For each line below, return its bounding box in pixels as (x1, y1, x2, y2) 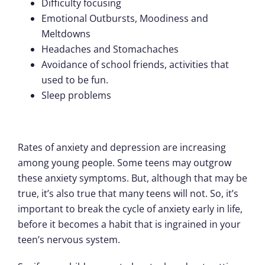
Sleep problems (41, 88, 111, 102)
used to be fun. (41, 73, 108, 86)
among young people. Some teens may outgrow (18, 156, 231, 169)
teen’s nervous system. (18, 232, 120, 246)
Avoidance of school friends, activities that (41, 57, 229, 71)
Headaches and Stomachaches (41, 42, 179, 56)
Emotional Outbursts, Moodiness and (41, 11, 208, 25)
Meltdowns (41, 27, 91, 40)
